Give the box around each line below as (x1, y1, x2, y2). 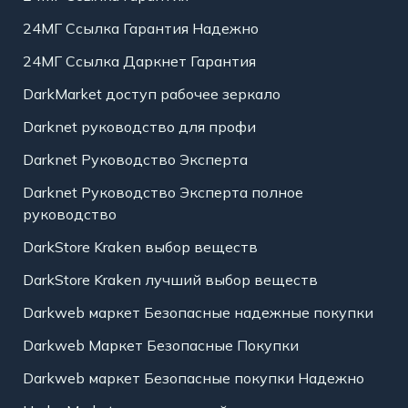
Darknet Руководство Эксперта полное (22, 183, 303, 202)
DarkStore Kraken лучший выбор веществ (22, 270, 318, 290)
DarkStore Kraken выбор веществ (22, 238, 258, 257)
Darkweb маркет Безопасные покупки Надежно (22, 369, 364, 388)
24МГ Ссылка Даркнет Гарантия (22, 52, 256, 71)
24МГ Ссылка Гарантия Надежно (22, 19, 259, 38)
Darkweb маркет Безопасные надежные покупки (22, 303, 373, 322)
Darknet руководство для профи (22, 117, 256, 137)
